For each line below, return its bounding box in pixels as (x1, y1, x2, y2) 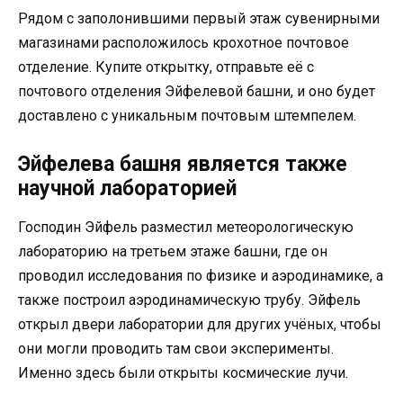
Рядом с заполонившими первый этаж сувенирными (18, 10, 380, 28)
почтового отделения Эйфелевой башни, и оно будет (18, 83, 375, 101)
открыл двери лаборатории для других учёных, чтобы (18, 316, 381, 334)
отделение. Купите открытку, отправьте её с (18, 58, 314, 76)
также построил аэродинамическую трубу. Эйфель (18, 291, 361, 309)
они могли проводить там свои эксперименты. (18, 340, 334, 358)
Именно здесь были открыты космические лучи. (18, 364, 348, 382)
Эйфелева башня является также (18, 152, 347, 177)
